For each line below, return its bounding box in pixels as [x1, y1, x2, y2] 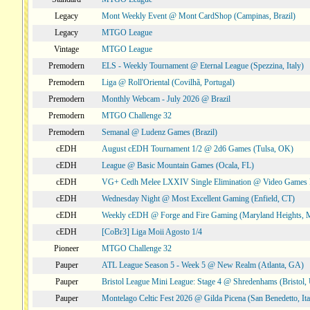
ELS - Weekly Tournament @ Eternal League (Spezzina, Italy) [102, 61, 304, 71]
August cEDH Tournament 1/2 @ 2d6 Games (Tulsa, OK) [102, 144, 293, 154]
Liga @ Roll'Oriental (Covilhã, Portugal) [102, 77, 235, 87]
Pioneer [54, 244, 79, 253]
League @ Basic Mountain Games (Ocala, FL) [102, 161, 254, 170]
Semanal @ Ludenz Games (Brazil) [102, 127, 217, 137]
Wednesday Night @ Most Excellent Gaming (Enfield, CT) [102, 194, 295, 203]
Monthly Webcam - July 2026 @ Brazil [102, 94, 230, 104]
